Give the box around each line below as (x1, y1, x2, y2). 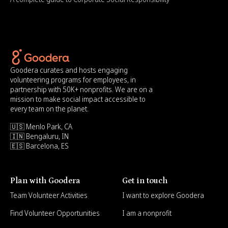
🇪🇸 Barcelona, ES (10, 140, 69, 151)
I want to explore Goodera (122, 190, 204, 200)
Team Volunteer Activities (10, 190, 88, 200)
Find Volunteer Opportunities (10, 208, 100, 218)
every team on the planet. (10, 103, 89, 113)
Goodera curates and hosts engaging (10, 65, 128, 75)
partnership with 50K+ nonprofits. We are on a (10, 84, 153, 94)
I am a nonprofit (122, 208, 172, 218)
